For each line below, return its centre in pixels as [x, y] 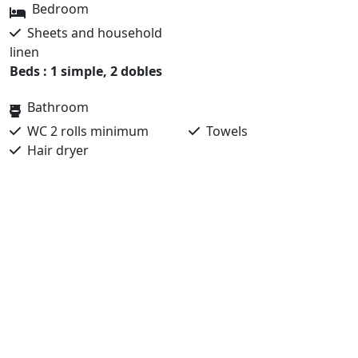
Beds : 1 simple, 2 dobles [86, 71]
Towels [224, 131]
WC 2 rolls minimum [85, 131]
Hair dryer [55, 150]
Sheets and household [91, 33]
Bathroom [58, 107]
